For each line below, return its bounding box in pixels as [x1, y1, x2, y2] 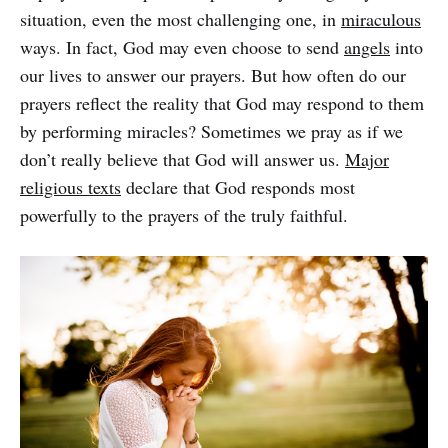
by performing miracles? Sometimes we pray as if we [20, 118, 403, 143]
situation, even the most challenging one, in [20, 6, 341, 31]
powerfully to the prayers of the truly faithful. [20, 202, 348, 227]
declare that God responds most [121, 174, 355, 199]
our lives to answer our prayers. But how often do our [20, 62, 406, 87]
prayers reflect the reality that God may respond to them [20, 90, 424, 115]
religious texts [20, 174, 121, 199]
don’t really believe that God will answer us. [20, 146, 345, 171]
